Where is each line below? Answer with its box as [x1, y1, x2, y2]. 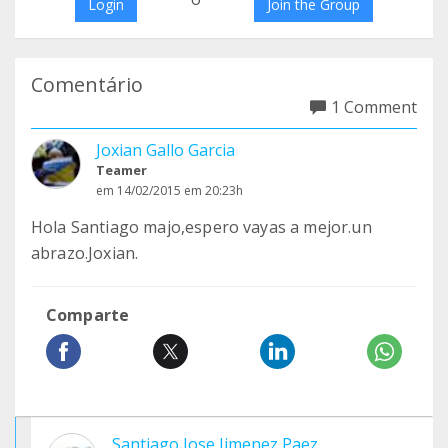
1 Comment [331, 96, 417, 118]
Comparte [46, 304, 130, 326]
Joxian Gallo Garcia [96, 139, 235, 161]
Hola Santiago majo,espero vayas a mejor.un [31, 216, 372, 238]
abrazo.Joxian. [31, 242, 139, 264]
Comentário [31, 71, 143, 98]
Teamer [96, 161, 147, 179]
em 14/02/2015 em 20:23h [96, 182, 243, 199]
